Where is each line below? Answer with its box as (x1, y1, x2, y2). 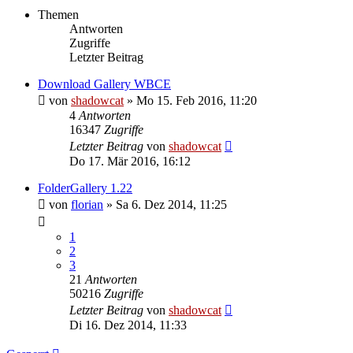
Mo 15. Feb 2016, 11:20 (136, 93, 257, 107)
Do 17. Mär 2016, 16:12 (69, 154, 191, 168)
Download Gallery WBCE (38, 76, 171, 91)
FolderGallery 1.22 (38, 180, 132, 195)
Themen (38, 7, 79, 21)
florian (71, 197, 103, 211)
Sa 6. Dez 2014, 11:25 (116, 197, 227, 211)
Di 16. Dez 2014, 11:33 (69, 318, 187, 332)
